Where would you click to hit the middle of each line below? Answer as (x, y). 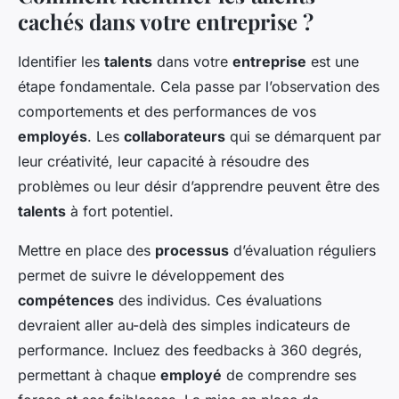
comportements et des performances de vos (167, 111)
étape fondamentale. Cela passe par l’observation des (199, 86)
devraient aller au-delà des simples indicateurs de (184, 325)
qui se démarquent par (303, 136)
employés (53, 136)
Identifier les (61, 61)
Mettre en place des (86, 250)
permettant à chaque (89, 375)
